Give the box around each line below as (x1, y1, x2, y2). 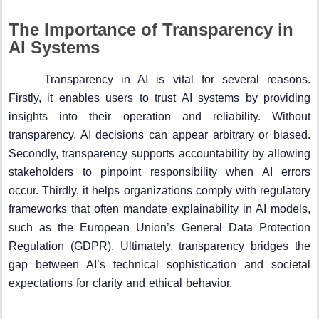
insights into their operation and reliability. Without (9, 110, 310, 122)
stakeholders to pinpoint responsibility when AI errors (9, 165, 310, 178)
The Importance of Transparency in (9, 19, 293, 39)
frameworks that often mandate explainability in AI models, (9, 202, 310, 215)
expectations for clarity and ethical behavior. (9, 276, 232, 289)
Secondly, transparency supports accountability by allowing (9, 147, 310, 159)
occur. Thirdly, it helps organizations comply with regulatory (9, 184, 310, 197)
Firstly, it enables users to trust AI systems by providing (9, 91, 310, 104)
